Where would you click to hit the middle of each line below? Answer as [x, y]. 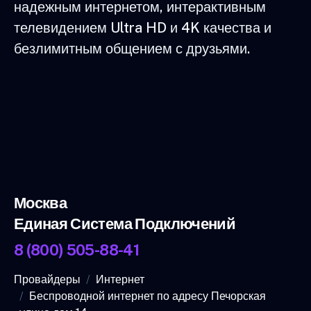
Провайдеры [47, 279]
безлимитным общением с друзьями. [132, 48]
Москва [41, 202]
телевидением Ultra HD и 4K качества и [143, 27]
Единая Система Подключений [125, 223]
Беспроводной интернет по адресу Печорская [148, 296]
